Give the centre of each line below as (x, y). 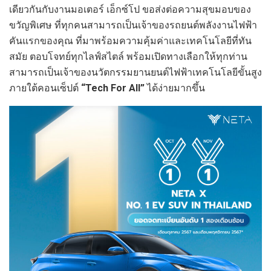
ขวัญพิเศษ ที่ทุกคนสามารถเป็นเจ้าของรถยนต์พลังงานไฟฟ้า (133, 25)
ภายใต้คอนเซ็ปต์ (45, 88)
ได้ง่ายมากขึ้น (176, 88)
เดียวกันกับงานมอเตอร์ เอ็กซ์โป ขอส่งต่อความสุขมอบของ (130, 10)
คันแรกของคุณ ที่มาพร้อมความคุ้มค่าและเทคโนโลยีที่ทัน (130, 41)
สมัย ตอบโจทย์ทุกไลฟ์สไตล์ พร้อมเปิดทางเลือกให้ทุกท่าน (128, 57)
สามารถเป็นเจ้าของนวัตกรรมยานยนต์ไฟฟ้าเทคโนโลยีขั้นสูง (135, 73)
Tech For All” (115, 88)
